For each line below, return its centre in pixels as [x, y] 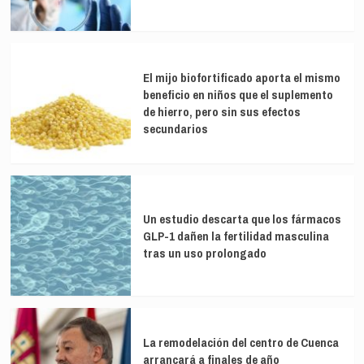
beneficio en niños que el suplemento [238, 95]
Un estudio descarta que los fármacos [242, 219]
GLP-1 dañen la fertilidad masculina [236, 236]
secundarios [175, 129]
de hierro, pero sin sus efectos [221, 112]
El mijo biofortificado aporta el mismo [241, 78]
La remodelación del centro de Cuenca [240, 343]
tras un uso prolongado [204, 253]
